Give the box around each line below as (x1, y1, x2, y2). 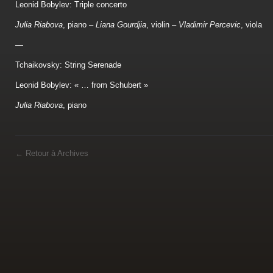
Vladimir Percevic (179, 20, 241, 29)
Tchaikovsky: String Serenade (15, 60, 121, 69)
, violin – (146, 20, 179, 29)
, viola (241, 20, 262, 29)
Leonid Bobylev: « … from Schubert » (15, 80, 148, 90)
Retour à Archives (23, 149, 88, 158)
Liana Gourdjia (96, 20, 146, 29)
